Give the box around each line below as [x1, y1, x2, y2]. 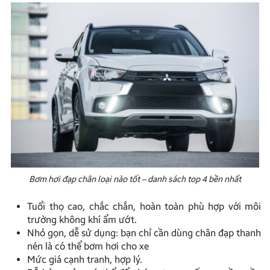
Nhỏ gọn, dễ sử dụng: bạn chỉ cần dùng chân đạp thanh [27, 227, 261, 239]
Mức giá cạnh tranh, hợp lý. [27, 254, 142, 266]
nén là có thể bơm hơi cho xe [27, 240, 149, 253]
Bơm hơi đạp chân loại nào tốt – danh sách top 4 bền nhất [29, 174, 241, 185]
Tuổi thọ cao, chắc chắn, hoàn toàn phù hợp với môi [27, 201, 261, 213]
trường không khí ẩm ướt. [27, 214, 137, 226]
